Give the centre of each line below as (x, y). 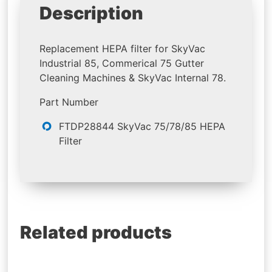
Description (92, 13)
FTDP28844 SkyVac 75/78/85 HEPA (142, 127)
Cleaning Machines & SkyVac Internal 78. (133, 78)
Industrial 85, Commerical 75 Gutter (122, 63)
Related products (96, 233)
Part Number (69, 102)
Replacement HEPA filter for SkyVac (123, 49)
